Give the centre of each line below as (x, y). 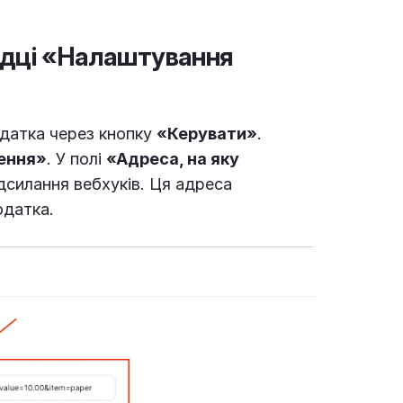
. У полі (76, 158)
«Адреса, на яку (173, 158)
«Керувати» (207, 133)
